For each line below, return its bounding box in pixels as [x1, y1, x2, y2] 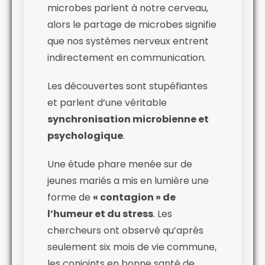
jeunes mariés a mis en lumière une [47, 173, 209, 188]
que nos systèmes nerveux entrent [47, 34, 209, 48]
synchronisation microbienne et [47, 112, 209, 126]
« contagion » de [93, 190, 176, 204]
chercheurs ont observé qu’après [47, 223, 203, 237]
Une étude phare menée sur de [47, 157, 192, 171]
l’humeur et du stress [47, 206, 153, 221]
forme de [47, 190, 93, 204]
